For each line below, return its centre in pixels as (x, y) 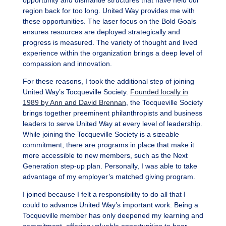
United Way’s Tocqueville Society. (76, 92)
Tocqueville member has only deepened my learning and (113, 216)
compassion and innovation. (67, 64)
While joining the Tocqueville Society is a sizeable (101, 134)
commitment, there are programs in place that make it (108, 145)
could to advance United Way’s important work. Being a (110, 205)
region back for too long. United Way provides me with (108, 11)
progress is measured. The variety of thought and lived (110, 43)
